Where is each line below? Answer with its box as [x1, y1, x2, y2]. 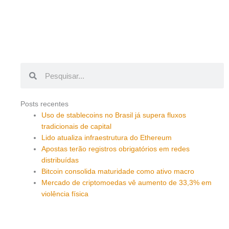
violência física [41, 190, 89, 198]
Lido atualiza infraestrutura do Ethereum [41, 134, 172, 142]
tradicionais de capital [41, 123, 112, 131]
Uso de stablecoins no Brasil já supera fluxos [41, 111, 187, 120]
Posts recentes [20, 100, 68, 108]
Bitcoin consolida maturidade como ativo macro [41, 168, 195, 176]
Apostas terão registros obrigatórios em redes [41, 145, 190, 153]
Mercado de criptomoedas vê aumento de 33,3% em [41, 179, 212, 187]
